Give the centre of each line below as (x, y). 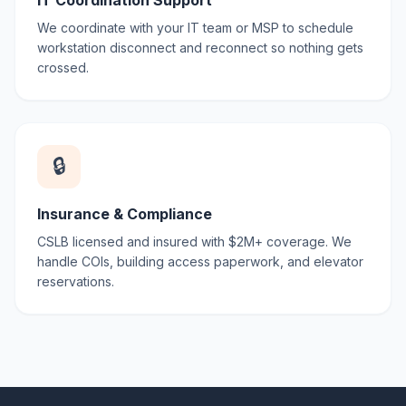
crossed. (63, 68)
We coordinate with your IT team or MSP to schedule (195, 28)
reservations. (76, 281)
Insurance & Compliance (125, 214)
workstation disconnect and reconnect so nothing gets (200, 48)
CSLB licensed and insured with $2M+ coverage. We (194, 242)
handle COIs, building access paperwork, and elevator (200, 261)
